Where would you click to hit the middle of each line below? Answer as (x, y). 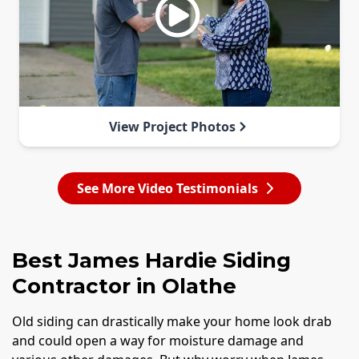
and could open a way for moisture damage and (158, 340)
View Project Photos (172, 126)
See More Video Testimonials (167, 188)
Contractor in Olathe (124, 286)
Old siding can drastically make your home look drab (172, 321)
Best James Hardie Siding (151, 260)
